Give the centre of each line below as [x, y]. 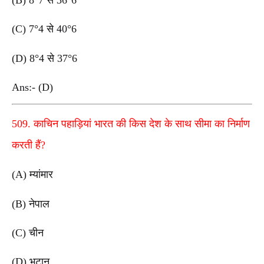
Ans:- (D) [34, 87]
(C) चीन [28, 233]
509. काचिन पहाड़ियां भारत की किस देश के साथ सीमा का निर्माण [131, 124]
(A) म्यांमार [32, 175]
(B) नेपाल [31, 204]
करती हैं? [29, 145]
